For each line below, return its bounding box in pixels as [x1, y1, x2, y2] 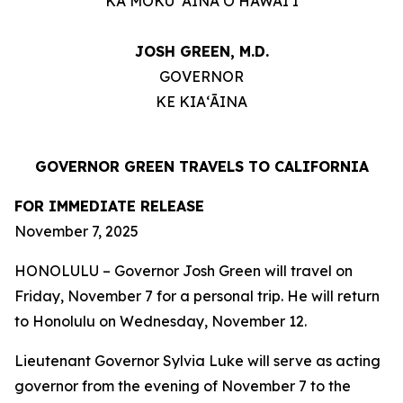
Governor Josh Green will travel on [114, 262, 353, 280]
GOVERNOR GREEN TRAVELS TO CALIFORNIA [34, 157, 369, 175]
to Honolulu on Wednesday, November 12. [14, 312, 307, 330]
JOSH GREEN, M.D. [134, 42, 269, 60]
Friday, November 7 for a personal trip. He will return [14, 287, 380, 305]
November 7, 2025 [14, 222, 146, 240]
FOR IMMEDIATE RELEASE [14, 197, 204, 215]
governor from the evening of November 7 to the [14, 377, 351, 395]
